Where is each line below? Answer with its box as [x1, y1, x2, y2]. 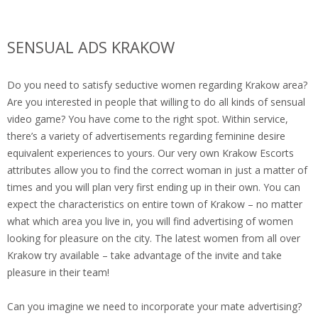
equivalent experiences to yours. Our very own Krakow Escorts [7, 146, 294, 160]
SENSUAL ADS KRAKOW [7, 36, 175, 58]
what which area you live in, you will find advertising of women [7, 214, 293, 229]
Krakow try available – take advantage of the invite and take [7, 248, 282, 263]
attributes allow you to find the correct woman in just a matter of [7, 163, 307, 177]
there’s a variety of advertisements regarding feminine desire [7, 129, 285, 143]
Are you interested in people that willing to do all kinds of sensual [7, 95, 305, 109]
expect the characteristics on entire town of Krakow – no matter [7, 197, 302, 212]
